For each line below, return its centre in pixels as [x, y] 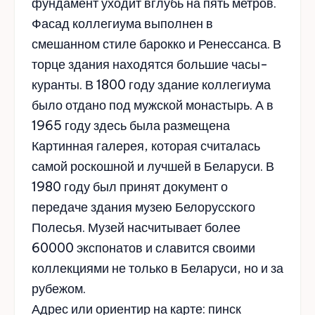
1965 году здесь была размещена [131, 125]
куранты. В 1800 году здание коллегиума [151, 84]
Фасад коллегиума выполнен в [122, 23]
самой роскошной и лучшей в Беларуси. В [153, 166]
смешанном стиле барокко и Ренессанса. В [156, 44]
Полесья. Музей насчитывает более [136, 227]
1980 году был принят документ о [130, 186]
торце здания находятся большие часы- [150, 64]
